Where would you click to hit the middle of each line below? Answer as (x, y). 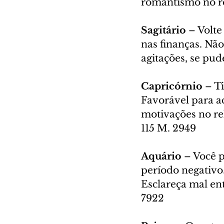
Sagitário (165, 30)
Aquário (162, 156)
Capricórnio (173, 86)
